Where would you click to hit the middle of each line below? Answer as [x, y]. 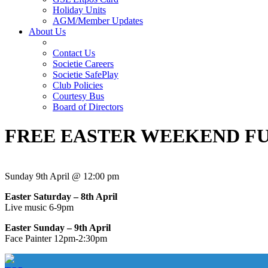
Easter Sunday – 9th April [58, 227]
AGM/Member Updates [98, 21]
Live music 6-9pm [39, 207]
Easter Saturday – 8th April [61, 196]
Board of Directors [88, 107]
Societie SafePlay [86, 74]
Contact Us [74, 53]
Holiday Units [79, 10]
